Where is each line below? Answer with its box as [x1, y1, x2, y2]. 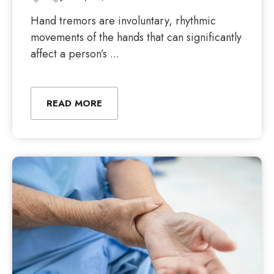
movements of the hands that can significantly [31, 29, 242, 45]
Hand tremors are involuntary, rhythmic [31, 13, 216, 29]
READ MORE [46, 97, 102, 110]
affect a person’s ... [31, 46, 119, 62]
